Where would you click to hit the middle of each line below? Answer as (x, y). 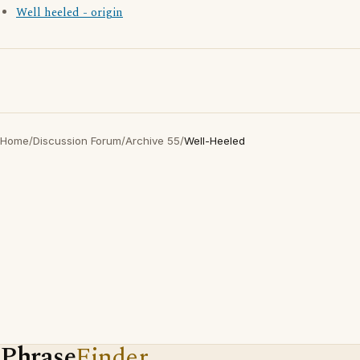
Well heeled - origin (70, 13)
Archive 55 (153, 141)
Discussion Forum (77, 141)
